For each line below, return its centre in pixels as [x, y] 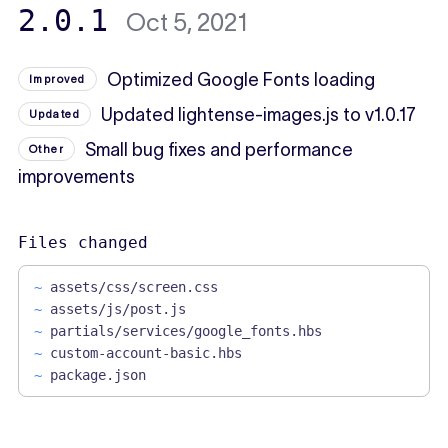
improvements [76, 177]
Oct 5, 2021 [186, 23]
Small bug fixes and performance [219, 150]
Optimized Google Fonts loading [240, 80]
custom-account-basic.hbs [145, 353]
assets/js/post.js [117, 309]
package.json [97, 375]
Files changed [82, 243]
